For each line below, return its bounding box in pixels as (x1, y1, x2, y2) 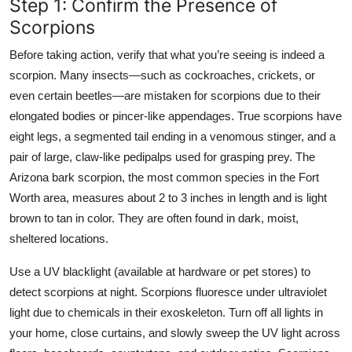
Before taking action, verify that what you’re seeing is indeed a (9, 47, 324, 61)
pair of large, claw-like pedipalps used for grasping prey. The (9, 149, 315, 163)
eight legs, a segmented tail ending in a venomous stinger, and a (9, 129, 335, 143)
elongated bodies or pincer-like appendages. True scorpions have (9, 108, 342, 123)
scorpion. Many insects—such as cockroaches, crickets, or (9, 68, 315, 82)
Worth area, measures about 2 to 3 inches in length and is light (9, 190, 327, 204)
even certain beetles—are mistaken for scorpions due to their (9, 88, 321, 102)
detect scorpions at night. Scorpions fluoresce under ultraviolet (9, 284, 327, 299)
